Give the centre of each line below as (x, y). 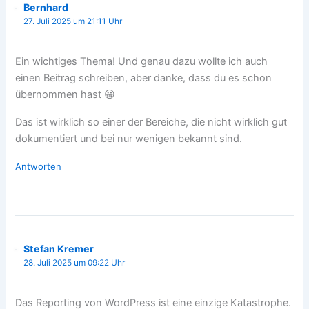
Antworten (39, 167)
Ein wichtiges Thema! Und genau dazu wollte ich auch (142, 62)
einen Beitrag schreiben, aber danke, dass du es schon (144, 78)
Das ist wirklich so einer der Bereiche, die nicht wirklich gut (151, 122)
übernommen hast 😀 (66, 95)
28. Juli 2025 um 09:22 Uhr (74, 263)
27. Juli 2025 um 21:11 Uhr (73, 22)
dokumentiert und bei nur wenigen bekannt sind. (129, 139)
